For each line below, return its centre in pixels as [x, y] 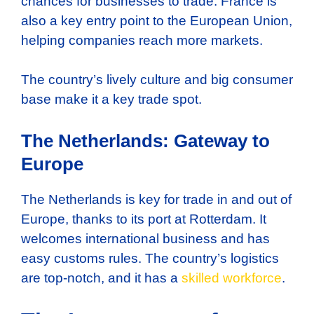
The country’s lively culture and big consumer [157, 80]
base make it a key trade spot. [111, 100]
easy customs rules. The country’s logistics [150, 258]
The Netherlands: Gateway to [145, 141]
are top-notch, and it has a [101, 278]
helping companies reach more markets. [142, 40]
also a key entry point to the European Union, [157, 20]
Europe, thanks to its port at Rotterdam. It [144, 219]
